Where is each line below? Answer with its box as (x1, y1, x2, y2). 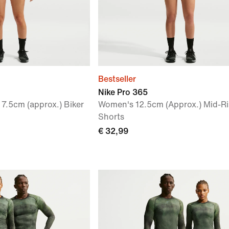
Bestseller (98, 75, 136, 83)
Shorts (98, 112, 124, 121)
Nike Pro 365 (98, 88, 148, 97)
